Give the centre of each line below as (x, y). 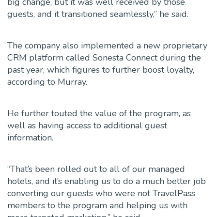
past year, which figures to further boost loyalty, (101, 70)
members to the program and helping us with (97, 206)
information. (30, 138)
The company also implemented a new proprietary (107, 46)
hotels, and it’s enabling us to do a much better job (107, 181)
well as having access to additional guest (87, 126)
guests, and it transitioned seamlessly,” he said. (98, 14)
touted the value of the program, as (121, 114)
